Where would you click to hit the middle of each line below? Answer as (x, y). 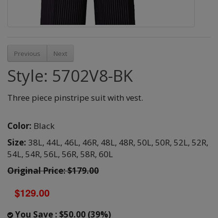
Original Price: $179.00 (53, 171)
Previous (27, 53)
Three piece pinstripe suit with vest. (75, 98)
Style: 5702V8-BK (70, 76)
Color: (19, 126)
